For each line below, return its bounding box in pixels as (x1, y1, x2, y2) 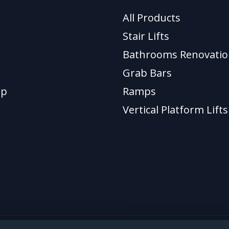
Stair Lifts (123, 29, 169, 43)
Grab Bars (123, 66, 172, 80)
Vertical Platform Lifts (123, 103, 228, 117)
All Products (123, 11, 180, 25)
